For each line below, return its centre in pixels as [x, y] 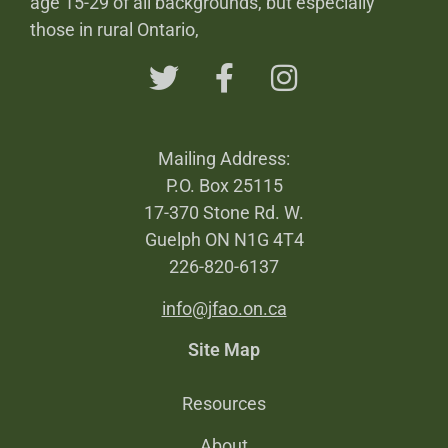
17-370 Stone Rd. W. [224, 213]
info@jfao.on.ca [224, 308]
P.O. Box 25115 [224, 186]
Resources [224, 403]
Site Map [224, 349]
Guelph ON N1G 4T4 [224, 240]
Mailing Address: [224, 159]
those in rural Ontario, [114, 30]
